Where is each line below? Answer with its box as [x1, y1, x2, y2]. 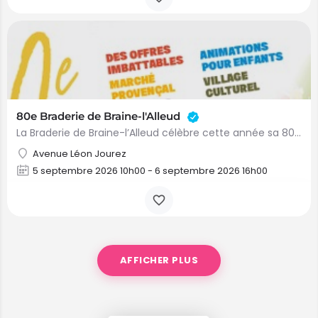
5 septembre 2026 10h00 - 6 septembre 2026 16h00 [33, 164, 268, 177]
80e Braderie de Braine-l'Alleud [16, 109, 183, 123]
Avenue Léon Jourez [33, 147, 126, 160]
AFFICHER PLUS [119, 253, 199, 267]
